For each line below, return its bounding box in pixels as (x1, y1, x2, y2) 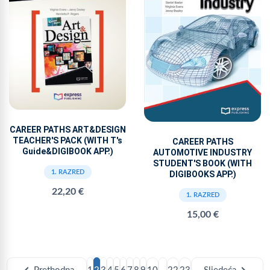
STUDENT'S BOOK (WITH (153, 158, 252, 168)
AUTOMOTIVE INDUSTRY (153, 147, 252, 157)
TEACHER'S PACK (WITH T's (13, 136, 122, 146)
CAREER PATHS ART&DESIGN (9, 125, 126, 135)
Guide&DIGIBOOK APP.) (22, 146, 113, 157)
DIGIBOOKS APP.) (169, 169, 236, 179)
